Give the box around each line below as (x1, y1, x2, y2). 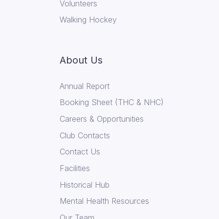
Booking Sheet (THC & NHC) (60, 97, 164, 108)
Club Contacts (60, 130, 110, 140)
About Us (60, 54, 103, 66)
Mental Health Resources (60, 196, 149, 206)
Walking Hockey (60, 15, 117, 25)
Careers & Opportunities (60, 114, 144, 124)
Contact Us (60, 147, 100, 157)
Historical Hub (60, 179, 109, 190)
